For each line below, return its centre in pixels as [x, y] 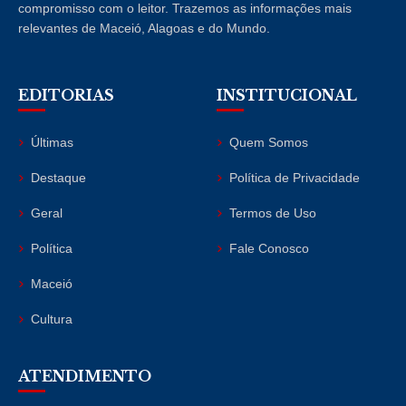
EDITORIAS [66, 95]
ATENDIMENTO [85, 376]
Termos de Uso [273, 213]
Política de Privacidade [295, 177]
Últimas [52, 142]
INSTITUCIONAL [287, 95]
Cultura [52, 319]
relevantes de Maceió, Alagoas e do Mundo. [144, 28]
